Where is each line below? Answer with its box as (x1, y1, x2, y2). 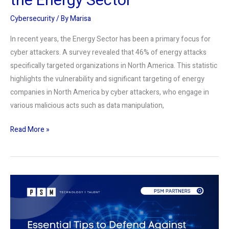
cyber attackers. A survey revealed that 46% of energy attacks (10, 47, 207, 58)
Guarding (10, 175, 38, 187)
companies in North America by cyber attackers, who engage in (10, 86, 209, 98)
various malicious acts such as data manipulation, (10, 100, 164, 111)
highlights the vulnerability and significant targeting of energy (10, 73, 204, 84)
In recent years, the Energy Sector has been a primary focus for (10, 33, 211, 44)
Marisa (70, 13, 91, 25)
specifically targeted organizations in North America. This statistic (10, 60, 217, 71)
